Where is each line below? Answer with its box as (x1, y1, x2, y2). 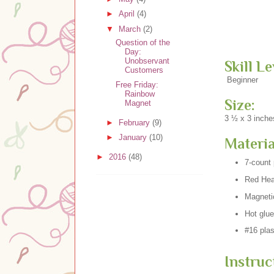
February (118, 117, 152, 127)
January (118, 133, 149, 143)
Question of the (116, 37, 171, 47)
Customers (125, 65, 164, 75)
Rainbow (125, 89, 155, 99)
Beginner (224, 75, 258, 84)
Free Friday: (116, 80, 159, 90)
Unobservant (125, 56, 170, 65)
